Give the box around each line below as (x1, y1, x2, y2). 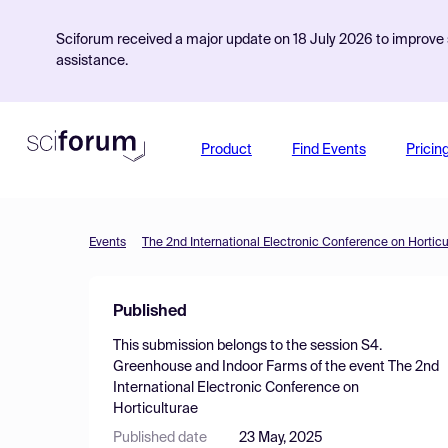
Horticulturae (113, 402, 198, 416)
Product (200, 143, 252, 157)
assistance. (56, 54, 128, 68)
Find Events (291, 143, 366, 157)
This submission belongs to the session (113, 339, 361, 353)
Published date (113, 431, 207, 445)
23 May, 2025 (239, 431, 323, 445)
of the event (307, 360, 388, 374)
